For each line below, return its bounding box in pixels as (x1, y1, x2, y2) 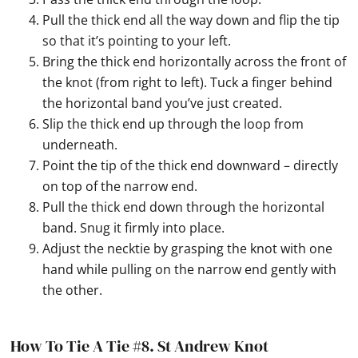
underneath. (42, 136, 118, 154)
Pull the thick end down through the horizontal (42, 198, 325, 217)
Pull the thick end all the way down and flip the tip (42, 11, 340, 30)
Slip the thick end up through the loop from (42, 115, 304, 133)
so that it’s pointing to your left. (42, 32, 232, 50)
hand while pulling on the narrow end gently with (42, 261, 337, 279)
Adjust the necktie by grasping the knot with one (42, 240, 333, 258)
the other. (42, 281, 103, 300)
